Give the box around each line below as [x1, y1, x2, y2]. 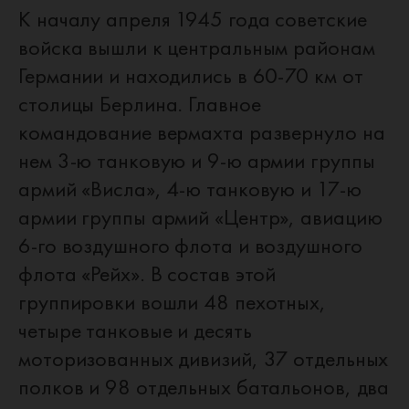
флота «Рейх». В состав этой [18, 259, 277, 288]
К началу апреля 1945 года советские [18, 5, 367, 33]
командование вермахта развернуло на [18, 118, 385, 146]
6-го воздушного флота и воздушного [18, 231, 362, 259]
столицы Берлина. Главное [18, 89, 261, 118]
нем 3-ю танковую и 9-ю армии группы [18, 146, 375, 174]
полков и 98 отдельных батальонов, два [18, 372, 390, 401]
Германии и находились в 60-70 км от [18, 61, 363, 89]
